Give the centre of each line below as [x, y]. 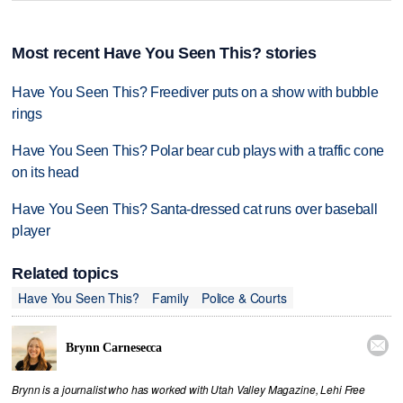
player [31, 230]
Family [170, 297]
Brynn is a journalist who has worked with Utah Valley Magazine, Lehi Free [189, 390]
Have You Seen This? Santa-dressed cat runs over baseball [195, 209]
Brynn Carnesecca [114, 347]
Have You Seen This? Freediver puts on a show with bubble [195, 93]
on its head [45, 173]
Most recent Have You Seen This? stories [164, 54]
